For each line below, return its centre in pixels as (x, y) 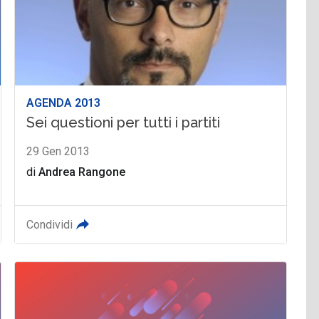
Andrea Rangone (82, 172)
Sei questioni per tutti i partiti (124, 122)
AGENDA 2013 (64, 103)
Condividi (50, 224)
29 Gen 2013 (58, 151)
